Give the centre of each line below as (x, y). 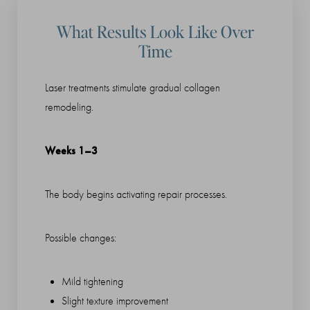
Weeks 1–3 (71, 151)
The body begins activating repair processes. (136, 195)
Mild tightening (92, 282)
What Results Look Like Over (155, 32)
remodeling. (69, 108)
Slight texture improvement (115, 301)
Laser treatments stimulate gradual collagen (133, 88)
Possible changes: (81, 238)
